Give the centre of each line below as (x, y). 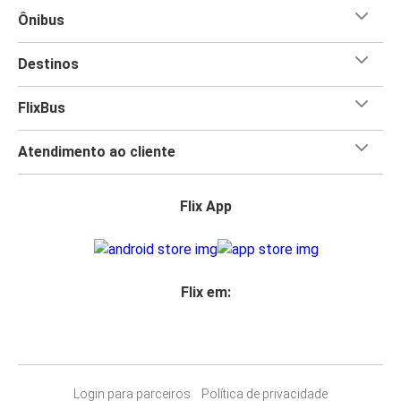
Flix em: (206, 292)
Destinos (48, 64)
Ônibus (41, 20)
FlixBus (42, 107)
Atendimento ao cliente (97, 151)
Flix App (206, 206)
